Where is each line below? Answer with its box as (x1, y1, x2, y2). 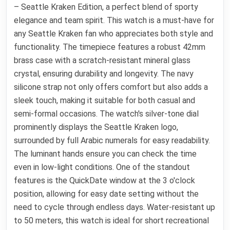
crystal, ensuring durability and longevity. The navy (14, 68, 194, 79)
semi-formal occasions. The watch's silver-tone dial (14, 108, 199, 119)
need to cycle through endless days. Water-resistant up (14, 202, 216, 212)
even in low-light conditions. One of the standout (14, 162, 190, 172)
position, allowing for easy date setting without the (14, 188, 199, 199)
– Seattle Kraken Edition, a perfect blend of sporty (14, 2, 199, 12)
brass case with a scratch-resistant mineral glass (14, 55, 191, 65)
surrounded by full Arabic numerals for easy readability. (14, 135, 210, 145)
